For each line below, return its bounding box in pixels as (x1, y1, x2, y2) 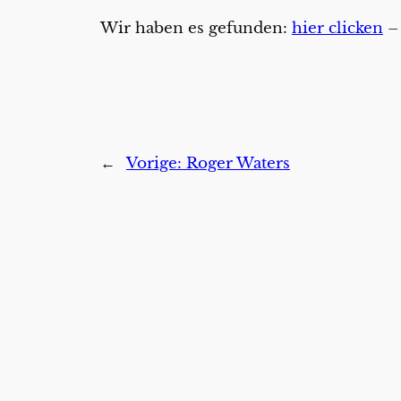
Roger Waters (186, 153, 290, 173)
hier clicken (292, 19, 383, 38)
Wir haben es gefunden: (100, 19, 292, 38)
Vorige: (126, 153, 186, 173)
